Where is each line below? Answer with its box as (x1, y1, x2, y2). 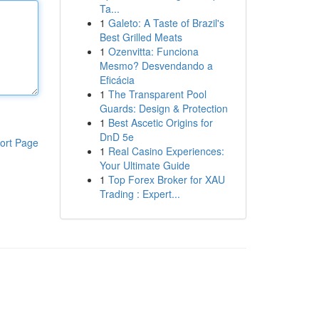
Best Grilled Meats (99, 30, 182, 44)
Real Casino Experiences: (108, 144, 224, 158)
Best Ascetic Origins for (108, 115, 213, 130)
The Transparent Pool (108, 87, 206, 101)
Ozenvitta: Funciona (108, 44, 199, 58)
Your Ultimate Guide (99, 158, 190, 172)
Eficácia (99, 73, 135, 87)
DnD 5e (99, 130, 134, 144)
